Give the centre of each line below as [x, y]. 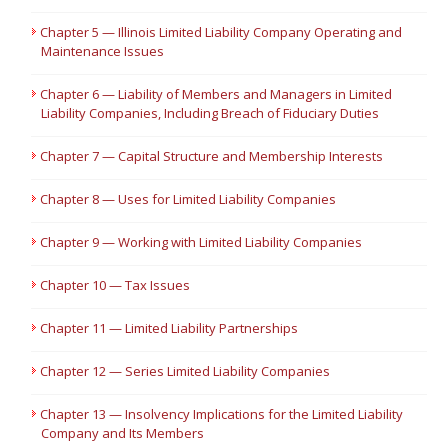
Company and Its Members [123, 433]
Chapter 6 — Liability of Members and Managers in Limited [216, 94]
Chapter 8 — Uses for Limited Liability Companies [188, 199]
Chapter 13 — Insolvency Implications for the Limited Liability [222, 414]
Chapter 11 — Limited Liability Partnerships [169, 328]
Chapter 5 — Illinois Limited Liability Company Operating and [221, 32]
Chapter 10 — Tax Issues [115, 285]
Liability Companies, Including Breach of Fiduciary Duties [210, 113]
